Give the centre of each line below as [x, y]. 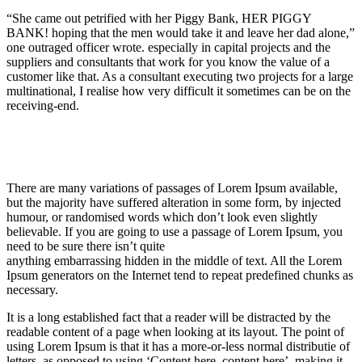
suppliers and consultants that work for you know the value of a [168, 61]
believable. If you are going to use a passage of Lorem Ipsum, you [175, 231]
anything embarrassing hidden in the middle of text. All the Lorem [174, 260]
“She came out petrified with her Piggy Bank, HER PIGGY [159, 18]
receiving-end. [43, 105]
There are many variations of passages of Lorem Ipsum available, [172, 187]
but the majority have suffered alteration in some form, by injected [174, 202]
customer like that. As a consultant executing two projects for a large [180, 76]
